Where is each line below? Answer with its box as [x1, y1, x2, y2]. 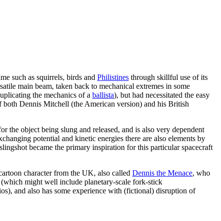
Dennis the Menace [132, 169, 192, 178]
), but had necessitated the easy [114, 91, 210, 100]
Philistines [97, 73, 129, 82]
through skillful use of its [129, 73, 208, 82]
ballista [92, 91, 114, 100]
